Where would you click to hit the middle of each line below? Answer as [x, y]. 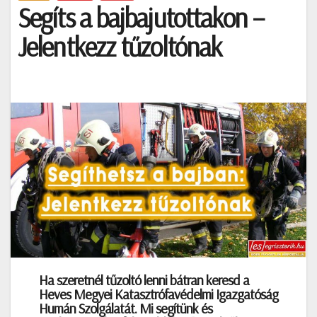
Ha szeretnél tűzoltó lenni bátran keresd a [144, 279]
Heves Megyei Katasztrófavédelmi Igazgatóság [158, 294]
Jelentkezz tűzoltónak [120, 47]
